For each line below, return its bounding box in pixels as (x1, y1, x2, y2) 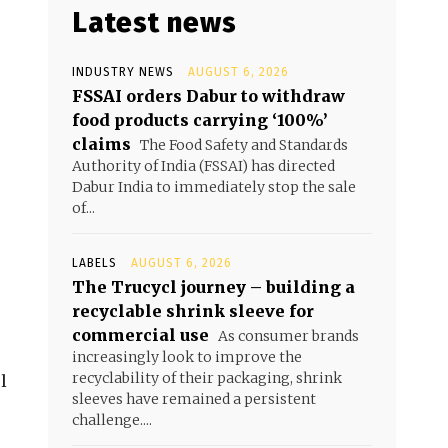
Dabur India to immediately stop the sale (72, 178, 356, 197)
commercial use (72, 325, 209, 346)
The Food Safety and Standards (137, 136, 348, 155)
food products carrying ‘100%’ (72, 110, 328, 131)
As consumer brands (215, 327, 359, 346)
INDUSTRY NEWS (72, 65, 174, 80)
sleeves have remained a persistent (72, 390, 316, 409)
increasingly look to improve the (72, 348, 302, 367)
